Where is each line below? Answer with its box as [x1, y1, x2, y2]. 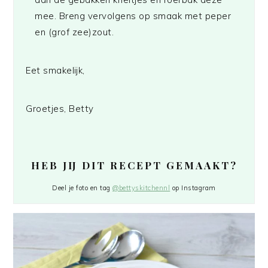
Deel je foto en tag [52, 183, 113, 192]
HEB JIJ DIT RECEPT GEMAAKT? [31, 158, 237, 172]
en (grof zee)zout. [35, 26, 114, 38]
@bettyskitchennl [112, 183, 170, 192]
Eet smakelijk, [26, 64, 85, 76]
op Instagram [170, 183, 216, 192]
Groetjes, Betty [26, 102, 94, 114]
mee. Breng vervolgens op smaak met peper [35, 10, 232, 22]
